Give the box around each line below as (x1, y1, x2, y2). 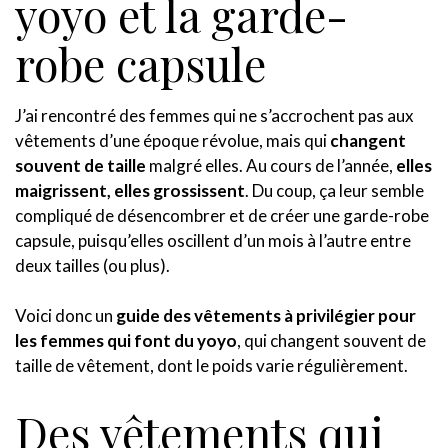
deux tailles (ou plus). (15, 254, 170, 276)
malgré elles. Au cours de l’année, (146, 154, 396, 176)
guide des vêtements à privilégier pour (116, 304, 416, 326)
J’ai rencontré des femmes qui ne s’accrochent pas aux (15, 104, 414, 126)
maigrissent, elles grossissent (15, 179, 245, 201)
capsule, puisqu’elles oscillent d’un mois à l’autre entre (15, 229, 411, 251)
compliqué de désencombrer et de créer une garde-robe (15, 204, 429, 226)
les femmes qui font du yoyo (15, 329, 237, 351)
